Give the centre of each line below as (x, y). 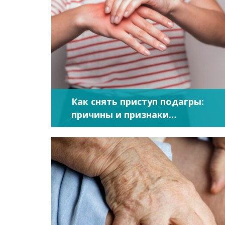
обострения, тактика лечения (143, 128)
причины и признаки (120, 115)
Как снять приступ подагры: (138, 101)
